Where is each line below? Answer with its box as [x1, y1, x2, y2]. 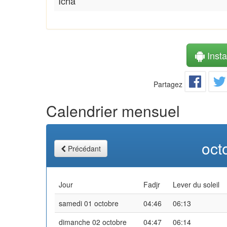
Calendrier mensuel [46, 99, 180, 122]
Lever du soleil [173, 179, 219, 190]
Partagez [154, 79, 183, 89]
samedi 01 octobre [59, 198, 119, 208]
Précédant [68, 143, 101, 154]
